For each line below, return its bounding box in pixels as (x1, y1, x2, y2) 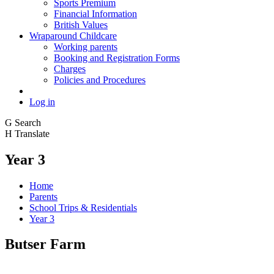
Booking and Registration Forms (54, 52, 180, 63)
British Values (54, 19, 108, 30)
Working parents (54, 41, 117, 52)
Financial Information (54, 8, 137, 19)
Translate (15, 128, 50, 139)
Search (15, 117, 41, 128)
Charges (54, 63, 86, 74)
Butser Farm (5, 236, 86, 253)
